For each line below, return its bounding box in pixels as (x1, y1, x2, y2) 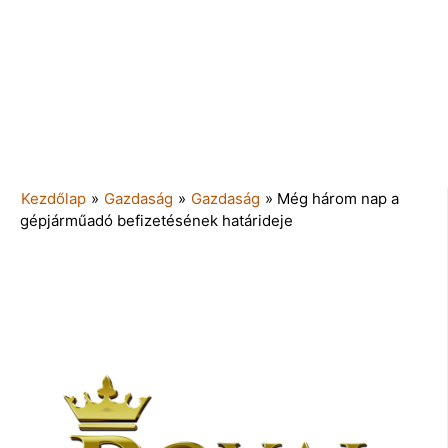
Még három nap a (277, 188, 399, 208)
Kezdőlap (21, 188, 86, 208)
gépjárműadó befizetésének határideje (20, 210, 293, 230)
